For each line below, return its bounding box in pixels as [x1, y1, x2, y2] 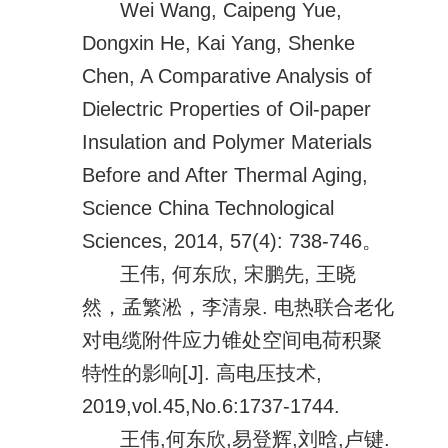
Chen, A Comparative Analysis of [82, 64, 373, 87]
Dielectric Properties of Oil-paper [82, 97, 372, 120]
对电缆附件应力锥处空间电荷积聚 [82, 328, 383, 351]
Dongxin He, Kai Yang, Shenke [82, 31, 356, 54]
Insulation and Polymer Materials [82, 130, 373, 153]
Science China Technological [82, 196, 335, 219]
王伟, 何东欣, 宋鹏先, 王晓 [119, 262, 356, 285]
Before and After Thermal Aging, [82, 163, 369, 186]
